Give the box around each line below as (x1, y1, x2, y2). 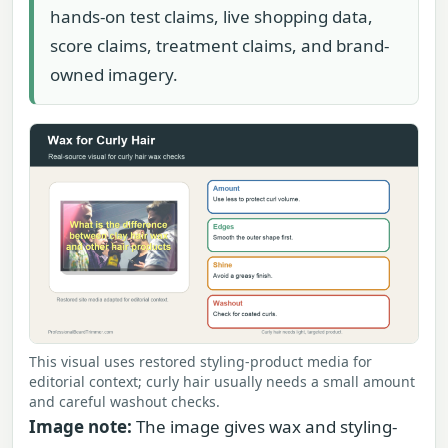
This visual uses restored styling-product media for (29, 351, 372, 371)
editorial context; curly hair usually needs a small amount (29, 371, 415, 391)
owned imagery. (50, 63, 178, 87)
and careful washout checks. (29, 391, 220, 411)
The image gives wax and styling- (132, 414, 397, 438)
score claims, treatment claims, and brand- (50, 34, 389, 58)
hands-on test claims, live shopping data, (50, 5, 373, 29)
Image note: (29, 414, 132, 438)
